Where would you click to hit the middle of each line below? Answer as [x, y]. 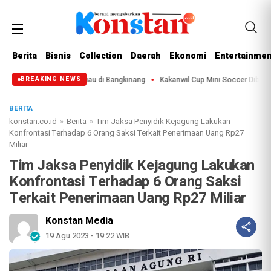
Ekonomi [188, 56]
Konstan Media [79, 221]
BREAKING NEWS [51, 80]
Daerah [146, 56]
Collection [101, 56]
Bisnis [58, 56]
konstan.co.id [33, 122]
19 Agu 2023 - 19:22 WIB [87, 236]
